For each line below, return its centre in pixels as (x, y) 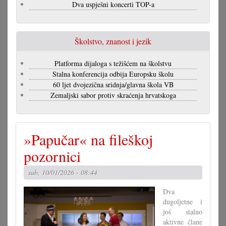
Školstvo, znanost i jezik (113, 41)
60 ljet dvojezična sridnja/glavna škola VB (113, 84)
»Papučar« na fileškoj (88, 139)
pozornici (52, 156)
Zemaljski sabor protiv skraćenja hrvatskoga (113, 95)
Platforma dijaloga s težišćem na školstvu (113, 63)
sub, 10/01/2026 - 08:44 (63, 172)
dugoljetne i (183, 202)
